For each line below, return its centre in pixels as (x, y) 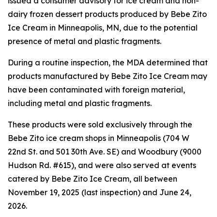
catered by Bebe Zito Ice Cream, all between (93, 179)
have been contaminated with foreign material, (96, 90)
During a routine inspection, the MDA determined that (108, 62)
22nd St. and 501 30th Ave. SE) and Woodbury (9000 (105, 152)
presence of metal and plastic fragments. (85, 41)
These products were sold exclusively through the (100, 124)
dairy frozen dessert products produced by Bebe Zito (107, 14)
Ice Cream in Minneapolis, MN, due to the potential (103, 28)
